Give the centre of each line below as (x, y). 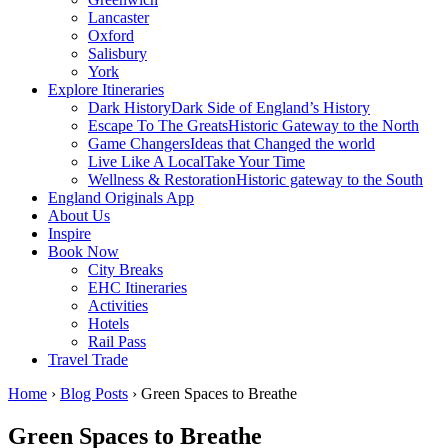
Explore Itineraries (106, 89)
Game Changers (139, 143)
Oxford (111, 35)
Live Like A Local (146, 161)
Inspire (69, 233)
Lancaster (118, 17)
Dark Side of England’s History (270, 107)
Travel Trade (88, 359)
